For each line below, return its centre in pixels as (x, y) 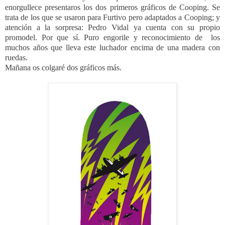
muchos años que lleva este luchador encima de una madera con (113, 47)
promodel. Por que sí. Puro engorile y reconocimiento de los (113, 37)
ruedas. (17, 57)
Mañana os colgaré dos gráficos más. (63, 67)
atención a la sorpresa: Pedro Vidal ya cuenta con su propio (113, 27)
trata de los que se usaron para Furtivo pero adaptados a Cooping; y (113, 17)
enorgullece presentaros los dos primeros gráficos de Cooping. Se (113, 7)
